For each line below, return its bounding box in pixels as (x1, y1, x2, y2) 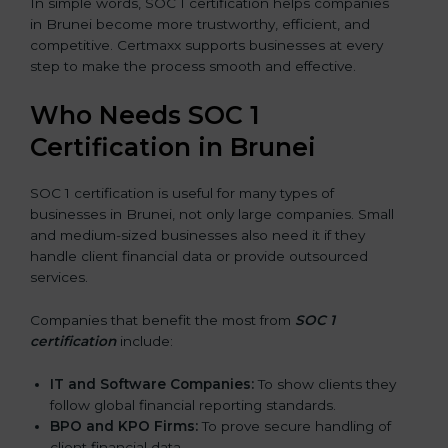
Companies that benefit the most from (30, 312, 295, 328)
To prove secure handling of (198, 417, 391, 434)
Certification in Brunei (30, 132, 316, 163)
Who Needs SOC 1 (30, 100, 260, 131)
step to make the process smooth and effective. (30, 58, 356, 75)
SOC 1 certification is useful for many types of (30, 185, 334, 202)
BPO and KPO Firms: (50, 417, 198, 434)
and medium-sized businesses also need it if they (30, 227, 365, 244)
